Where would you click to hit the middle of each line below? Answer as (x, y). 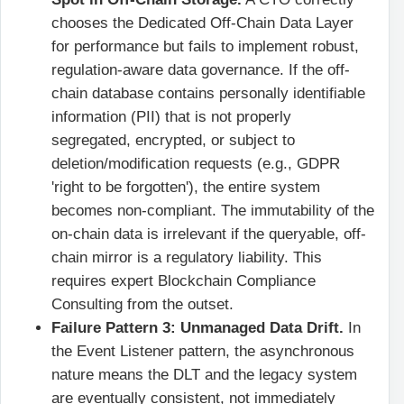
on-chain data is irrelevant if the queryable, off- (209, 234)
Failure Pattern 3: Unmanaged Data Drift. (197, 327)
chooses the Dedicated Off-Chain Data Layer (202, 23)
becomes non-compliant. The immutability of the (213, 210)
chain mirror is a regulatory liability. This (187, 257)
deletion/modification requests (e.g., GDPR (196, 163)
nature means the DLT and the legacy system (204, 374)
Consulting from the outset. (142, 304)
